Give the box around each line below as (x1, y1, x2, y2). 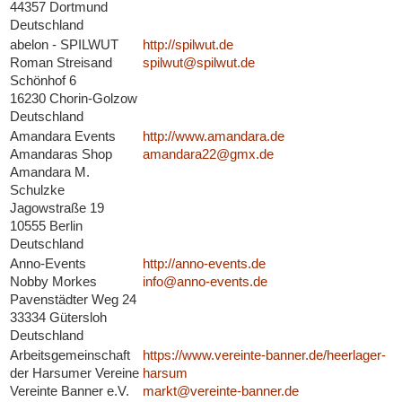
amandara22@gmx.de (142, 146, 274, 162)
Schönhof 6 (9, 73, 76, 89)
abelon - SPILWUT (9, 37, 118, 53)
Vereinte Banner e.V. (9, 383, 129, 399)
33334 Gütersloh (9, 310, 107, 326)
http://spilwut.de (142, 37, 233, 53)
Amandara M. (9, 164, 90, 180)
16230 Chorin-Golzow (9, 91, 137, 107)
